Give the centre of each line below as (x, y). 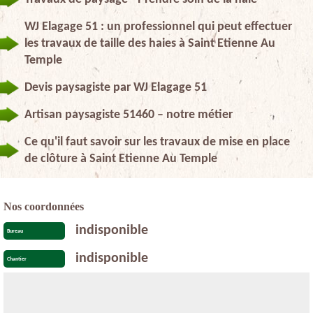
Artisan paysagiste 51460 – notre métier (129, 115)
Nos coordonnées (44, 206)
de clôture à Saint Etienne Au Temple (121, 159)
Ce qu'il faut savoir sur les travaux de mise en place (157, 142)
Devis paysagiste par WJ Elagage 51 (116, 87)
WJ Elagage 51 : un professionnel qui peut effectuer (158, 27)
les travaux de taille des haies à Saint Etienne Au (150, 43)
